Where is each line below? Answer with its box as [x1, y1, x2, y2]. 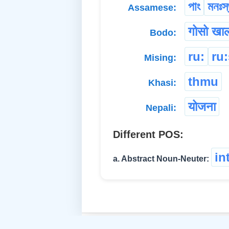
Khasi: [148, 77, 176, 88]
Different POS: [113, 128, 184, 140]
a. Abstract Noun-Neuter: [113, 154, 209, 163]
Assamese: [128, 2, 176, 13]
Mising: [144, 52, 176, 63]
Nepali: [146, 102, 176, 113]
